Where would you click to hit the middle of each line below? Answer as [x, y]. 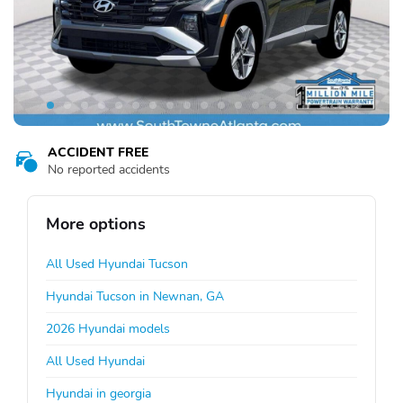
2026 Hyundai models [108, 328]
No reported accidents [109, 169]
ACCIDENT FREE [98, 152]
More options [96, 224]
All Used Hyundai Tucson [117, 264]
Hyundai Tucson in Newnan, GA [135, 296]
